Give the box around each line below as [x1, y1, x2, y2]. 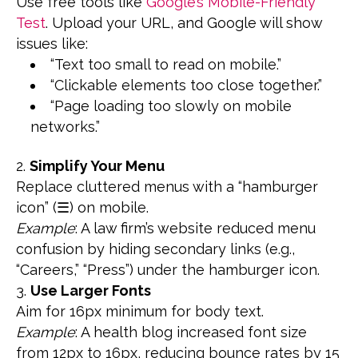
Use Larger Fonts [30, 282, 151, 300]
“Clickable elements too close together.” [50, 77, 322, 94]
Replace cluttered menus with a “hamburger [16, 178, 318, 196]
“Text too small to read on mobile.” [50, 56, 281, 74]
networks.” [30, 118, 100, 136]
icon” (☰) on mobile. [16, 199, 149, 217]
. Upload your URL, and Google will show [46, 14, 322, 32]
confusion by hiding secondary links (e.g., [16, 241, 295, 258]
